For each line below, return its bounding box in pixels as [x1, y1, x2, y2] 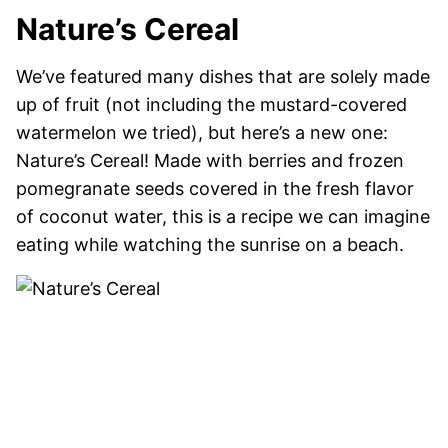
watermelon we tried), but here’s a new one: [16, 121, 388, 143]
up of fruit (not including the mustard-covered [16, 93, 407, 115]
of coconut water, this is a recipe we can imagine [16, 205, 430, 227]
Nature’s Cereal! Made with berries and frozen [16, 149, 404, 171]
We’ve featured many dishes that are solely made [16, 65, 430, 87]
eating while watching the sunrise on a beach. [16, 233, 404, 255]
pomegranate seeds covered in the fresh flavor [16, 177, 414, 199]
